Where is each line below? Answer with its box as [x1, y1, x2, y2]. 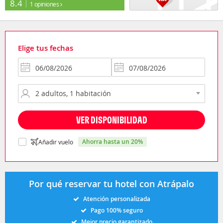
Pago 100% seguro [90, 206, 143, 215]
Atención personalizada [83, 194, 150, 203]
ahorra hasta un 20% [86, 137, 143, 146]
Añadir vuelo [38, 137, 73, 146]
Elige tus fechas [18, 42, 73, 53]
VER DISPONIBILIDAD [76, 113, 147, 126]
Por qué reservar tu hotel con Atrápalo [29, 177, 194, 190]
